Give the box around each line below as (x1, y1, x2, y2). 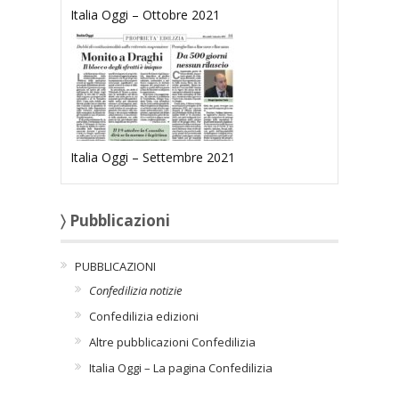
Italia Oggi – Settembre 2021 (70, 149, 235, 167)
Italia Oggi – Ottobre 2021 (70, 6, 220, 24)
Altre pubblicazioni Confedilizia (89, 334, 256, 351)
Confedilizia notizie (89, 282, 182, 299)
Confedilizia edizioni (89, 308, 199, 325)
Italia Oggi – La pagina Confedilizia (89, 360, 273, 377)
